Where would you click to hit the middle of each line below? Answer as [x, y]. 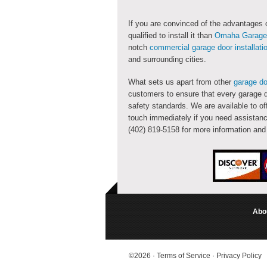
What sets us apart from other [181, 82]
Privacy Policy [239, 256]
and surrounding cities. [167, 60]
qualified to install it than [171, 36]
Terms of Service [184, 256]
